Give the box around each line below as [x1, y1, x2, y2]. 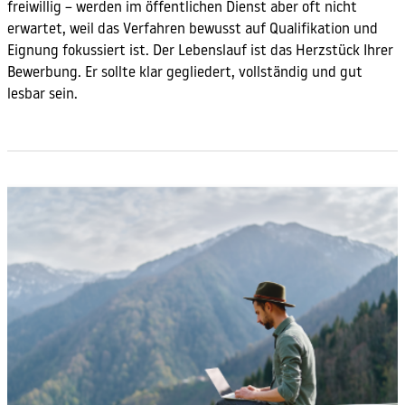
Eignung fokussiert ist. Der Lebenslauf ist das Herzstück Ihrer [7, 44, 393, 60]
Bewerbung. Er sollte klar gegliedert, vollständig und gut [7, 66, 363, 81]
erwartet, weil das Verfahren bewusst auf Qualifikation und [7, 23, 378, 38]
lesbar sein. [7, 88, 78, 103]
